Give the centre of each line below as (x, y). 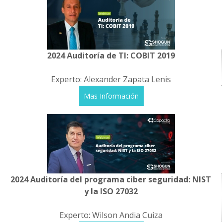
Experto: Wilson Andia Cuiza (111, 215)
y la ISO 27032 (111, 191)
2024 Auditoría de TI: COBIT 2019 (111, 55)
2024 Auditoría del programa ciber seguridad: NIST (111, 179)
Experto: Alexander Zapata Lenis (111, 79)
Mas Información (111, 96)
